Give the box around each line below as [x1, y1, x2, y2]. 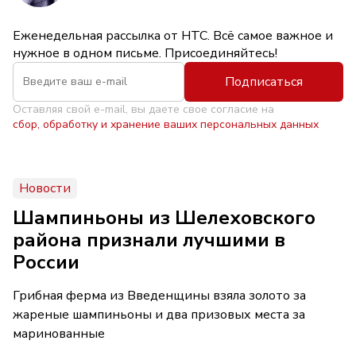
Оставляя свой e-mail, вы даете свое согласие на [13, 101, 274, 117]
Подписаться [225, 72, 303, 91]
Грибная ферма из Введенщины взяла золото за [13, 286, 306, 304]
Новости [19, 179, 71, 197]
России [13, 249, 79, 275]
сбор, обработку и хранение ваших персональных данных [13, 116, 319, 132]
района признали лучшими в [13, 226, 285, 253]
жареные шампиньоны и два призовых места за [13, 305, 305, 323]
